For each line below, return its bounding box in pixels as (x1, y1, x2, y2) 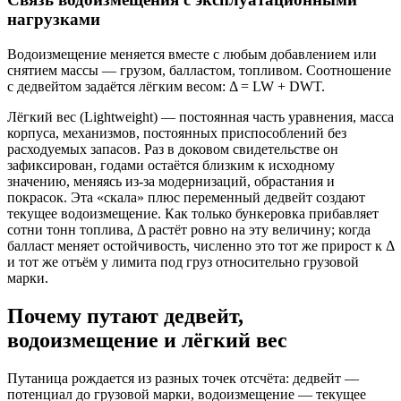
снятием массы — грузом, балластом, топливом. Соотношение (7, 62, 391, 78)
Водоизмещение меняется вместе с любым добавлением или (7, 46, 377, 62)
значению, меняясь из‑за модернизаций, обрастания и (7, 173, 335, 189)
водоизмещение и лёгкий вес (7, 328, 287, 352)
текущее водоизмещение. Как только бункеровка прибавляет (7, 205, 379, 221)
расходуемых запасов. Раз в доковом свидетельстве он (7, 141, 338, 157)
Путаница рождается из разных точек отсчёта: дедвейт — (7, 370, 359, 386)
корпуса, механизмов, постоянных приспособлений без (7, 124, 346, 141)
